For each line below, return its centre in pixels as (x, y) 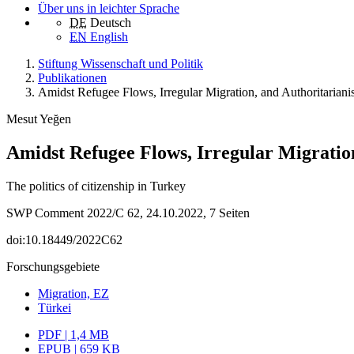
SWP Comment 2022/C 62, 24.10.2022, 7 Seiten (128, 213)
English (109, 37)
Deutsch (111, 23)
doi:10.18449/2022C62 (64, 240)
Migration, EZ (73, 294)
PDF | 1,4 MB (73, 335)
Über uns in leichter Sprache (109, 9)
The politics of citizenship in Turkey (96, 186)
